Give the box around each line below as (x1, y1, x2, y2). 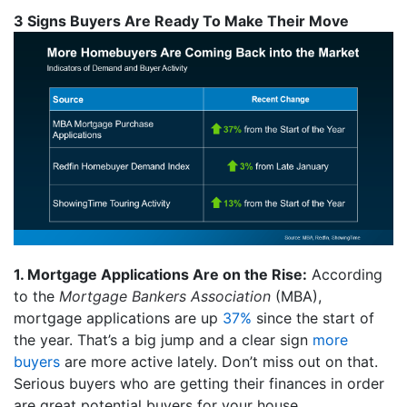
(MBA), (275, 286, 322, 305)
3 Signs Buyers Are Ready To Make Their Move (14, 11, 349, 30)
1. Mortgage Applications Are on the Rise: (14, 264, 307, 283)
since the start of (252, 308, 374, 327)
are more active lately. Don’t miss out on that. (60, 352, 378, 371)
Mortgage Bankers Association (59, 286, 275, 305)
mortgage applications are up (14, 308, 223, 327)
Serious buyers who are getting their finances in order (14, 373, 384, 392)
